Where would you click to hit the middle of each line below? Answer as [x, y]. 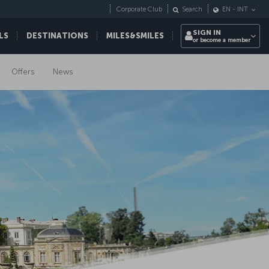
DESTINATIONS [57, 36]
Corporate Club [139, 10]
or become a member [222, 40]
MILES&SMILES [135, 36]
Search [192, 10]
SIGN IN [207, 32]
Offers [23, 72]
